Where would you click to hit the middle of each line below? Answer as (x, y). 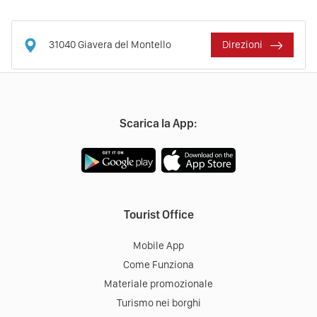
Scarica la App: (158, 123)
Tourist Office (158, 215)
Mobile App (158, 246)
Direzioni (243, 45)
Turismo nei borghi (158, 303)
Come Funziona (158, 265)
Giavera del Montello (125, 45)
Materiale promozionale (158, 284)
